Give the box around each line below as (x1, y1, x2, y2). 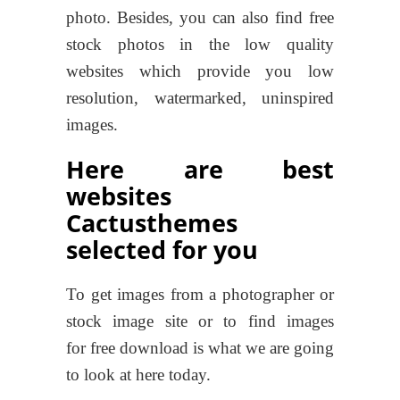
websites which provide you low (66, 61, 334, 80)
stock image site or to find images (66, 311, 334, 330)
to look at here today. (66, 364, 211, 384)
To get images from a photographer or (66, 284, 334, 304)
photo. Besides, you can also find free (66, 7, 334, 27)
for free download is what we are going (66, 337, 334, 357)
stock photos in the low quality (66, 34, 334, 54)
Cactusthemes (66, 205, 237, 239)
